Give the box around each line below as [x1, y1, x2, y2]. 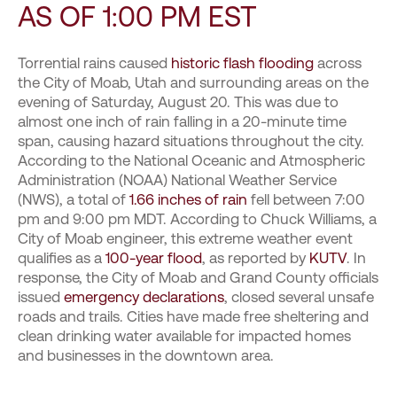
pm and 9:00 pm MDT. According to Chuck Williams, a [18, 210, 377, 228]
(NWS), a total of [18, 191, 129, 208]
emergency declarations [64, 288, 224, 306]
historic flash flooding [171, 54, 314, 72]
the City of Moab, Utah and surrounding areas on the [18, 74, 369, 91]
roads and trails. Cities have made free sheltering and [18, 307, 369, 325]
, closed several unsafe [224, 288, 374, 306]
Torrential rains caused [18, 54, 171, 72]
